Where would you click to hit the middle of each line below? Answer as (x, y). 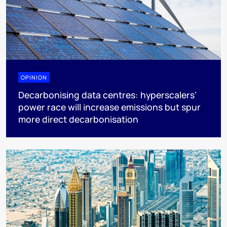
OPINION (34, 77)
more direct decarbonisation (78, 119)
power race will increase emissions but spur (109, 107)
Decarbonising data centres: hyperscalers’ (107, 94)
